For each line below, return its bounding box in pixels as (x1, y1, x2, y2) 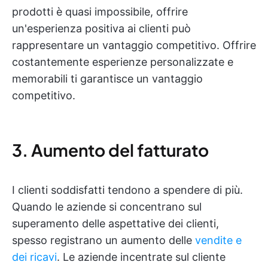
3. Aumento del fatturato (12, 139, 209, 160)
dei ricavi (12, 251, 57, 263)
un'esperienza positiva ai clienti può (12, 22, 191, 35)
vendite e (195, 234, 242, 246)
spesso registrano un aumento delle (12, 234, 195, 246)
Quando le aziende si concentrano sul (12, 200, 202, 213)
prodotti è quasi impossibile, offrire (12, 5, 188, 18)
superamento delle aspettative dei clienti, (12, 217, 219, 230)
